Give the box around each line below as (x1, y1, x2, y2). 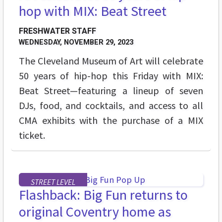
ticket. (19, 129, 45, 142)
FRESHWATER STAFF (19, 26, 96, 36)
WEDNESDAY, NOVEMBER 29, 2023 (19, 38, 133, 47)
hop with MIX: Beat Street (19, 2, 166, 20)
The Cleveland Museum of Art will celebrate (19, 55, 203, 67)
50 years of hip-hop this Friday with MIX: (19, 69, 203, 82)
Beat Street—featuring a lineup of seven (19, 84, 203, 97)
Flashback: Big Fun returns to (19, 186, 188, 204)
